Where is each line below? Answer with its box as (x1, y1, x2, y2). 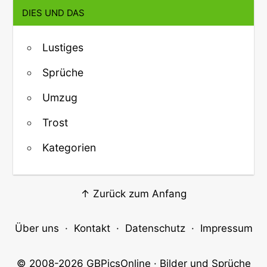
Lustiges (42, 41, 83, 54)
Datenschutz (125, 222, 185, 235)
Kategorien (42, 141, 96, 154)
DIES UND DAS (22, 7, 85, 18)
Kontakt (73, 222, 110, 235)
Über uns (14, 222, 59, 235)
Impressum (200, 222, 253, 235)
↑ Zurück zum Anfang (80, 187, 187, 200)
